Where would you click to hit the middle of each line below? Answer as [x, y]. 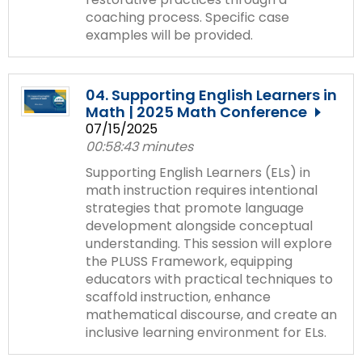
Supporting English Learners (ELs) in [198, 172]
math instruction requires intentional [202, 190]
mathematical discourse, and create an [211, 314]
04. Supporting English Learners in [211, 95]
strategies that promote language [195, 208]
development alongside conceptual [199, 225]
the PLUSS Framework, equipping [189, 261]
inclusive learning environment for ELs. [206, 332]
